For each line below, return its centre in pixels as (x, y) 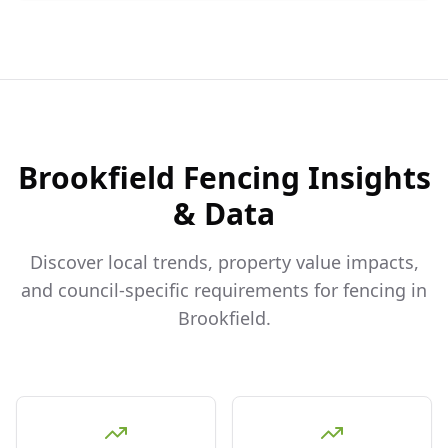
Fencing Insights (302, 177)
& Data (224, 213)
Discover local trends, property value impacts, (224, 262)
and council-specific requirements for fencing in (224, 290)
